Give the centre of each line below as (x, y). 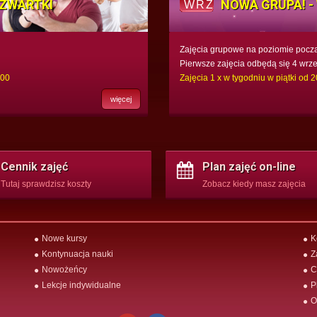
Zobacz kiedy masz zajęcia (254, 184)
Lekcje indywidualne (81, 285)
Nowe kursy (64, 238)
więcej (121, 99)
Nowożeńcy (64, 269)
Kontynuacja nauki (77, 254)
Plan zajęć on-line (249, 166)
